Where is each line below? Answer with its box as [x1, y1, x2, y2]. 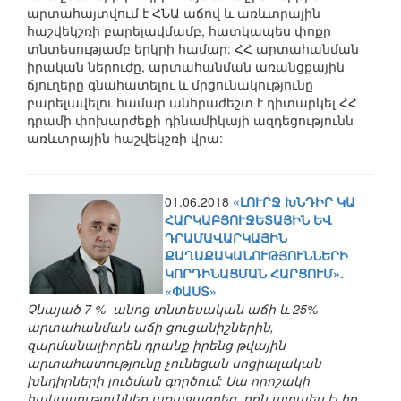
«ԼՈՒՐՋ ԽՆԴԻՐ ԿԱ [233, 192, 355, 210]
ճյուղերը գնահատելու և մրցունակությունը [27, 75, 313, 93]
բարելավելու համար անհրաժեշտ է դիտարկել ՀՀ [27, 93, 357, 111]
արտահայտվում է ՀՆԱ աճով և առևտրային [27, 4, 320, 21]
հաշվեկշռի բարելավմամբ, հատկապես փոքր [27, 21, 331, 39]
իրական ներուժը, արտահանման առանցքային [27, 57, 345, 75]
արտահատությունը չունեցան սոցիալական [27, 354, 321, 371]
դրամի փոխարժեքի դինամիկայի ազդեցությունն [27, 111, 354, 129]
